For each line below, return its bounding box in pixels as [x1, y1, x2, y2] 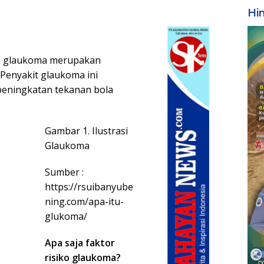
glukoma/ [45, 210, 87, 223]
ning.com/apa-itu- [45, 195, 124, 209]
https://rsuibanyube [45, 180, 133, 194]
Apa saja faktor [45, 236, 115, 250]
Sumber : [45, 166, 84, 179]
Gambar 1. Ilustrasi [45, 124, 128, 138]
